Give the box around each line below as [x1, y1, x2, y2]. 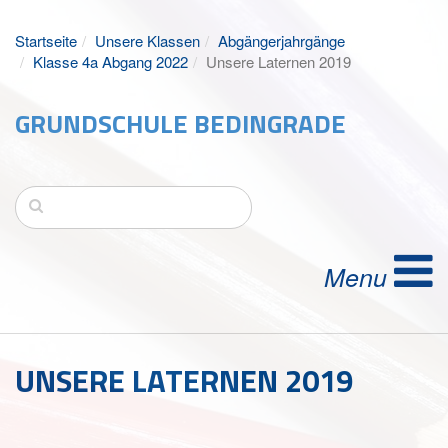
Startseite [15, 30, 77, 51]
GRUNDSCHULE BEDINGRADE [15, 104, 346, 143]
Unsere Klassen [95, 30, 200, 51]
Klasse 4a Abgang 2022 [33, 51, 188, 72]
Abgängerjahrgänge [218, 30, 345, 51]
